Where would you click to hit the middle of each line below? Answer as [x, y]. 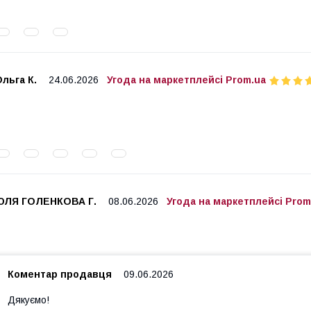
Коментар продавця [60, 274]
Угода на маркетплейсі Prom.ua [186, 80]
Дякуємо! [28, 300]
